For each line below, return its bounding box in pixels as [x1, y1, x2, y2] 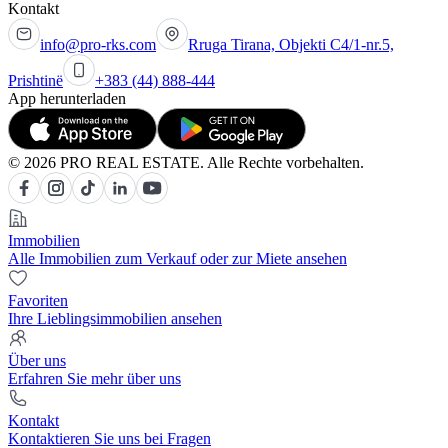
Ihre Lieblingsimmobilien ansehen [8, 310, 222, 328]
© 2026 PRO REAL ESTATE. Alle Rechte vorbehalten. [8, 154, 364, 172]
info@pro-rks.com [40, 36, 156, 54]
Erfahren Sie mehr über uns [8, 370, 181, 388]
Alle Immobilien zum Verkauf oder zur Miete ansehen [8, 250, 347, 268]
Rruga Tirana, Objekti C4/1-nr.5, [188, 36, 394, 54]
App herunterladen [8, 90, 126, 108]
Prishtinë [8, 72, 63, 90]
